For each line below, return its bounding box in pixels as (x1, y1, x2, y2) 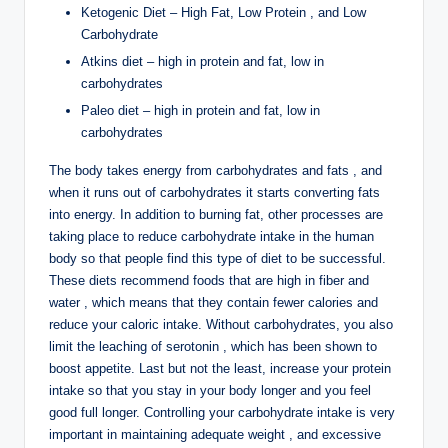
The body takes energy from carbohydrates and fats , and (49, 162, 382, 178)
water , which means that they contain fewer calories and (49, 294, 378, 310)
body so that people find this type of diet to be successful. (49, 250, 386, 266)
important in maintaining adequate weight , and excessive (49, 426, 381, 442)
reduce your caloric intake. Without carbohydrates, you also (49, 316, 393, 332)
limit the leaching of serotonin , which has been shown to (49, 338, 377, 354)
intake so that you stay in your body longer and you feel (49, 382, 371, 398)
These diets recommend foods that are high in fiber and (49, 272, 369, 288)
